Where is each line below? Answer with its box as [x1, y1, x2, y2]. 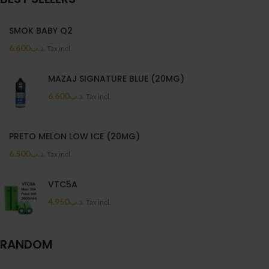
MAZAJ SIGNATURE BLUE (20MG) [48, 72, 184, 85]
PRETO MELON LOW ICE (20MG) [9, 130, 140, 142]
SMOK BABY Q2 [9, 24, 73, 37]
